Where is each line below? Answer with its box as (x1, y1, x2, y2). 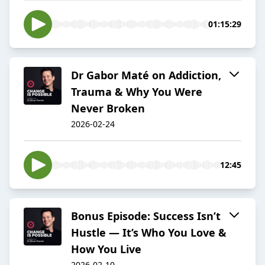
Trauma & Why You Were (71, 85, 202, 99)
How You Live (71, 242, 141, 257)
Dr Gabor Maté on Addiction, (71, 68, 221, 83)
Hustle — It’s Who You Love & (71, 225, 227, 240)
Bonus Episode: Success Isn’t (71, 209, 221, 224)
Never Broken (71, 101, 145, 116)
